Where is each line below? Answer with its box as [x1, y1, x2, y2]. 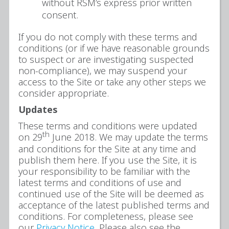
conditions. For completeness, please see [18, 210, 193, 222]
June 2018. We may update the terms [50, 130, 208, 143]
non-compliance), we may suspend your [18, 64, 187, 77]
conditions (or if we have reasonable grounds [18, 41, 210, 54]
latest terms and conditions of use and [18, 176, 181, 189]
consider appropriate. [18, 86, 109, 99]
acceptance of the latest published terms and [18, 198, 210, 211]
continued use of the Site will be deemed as [18, 187, 204, 200]
